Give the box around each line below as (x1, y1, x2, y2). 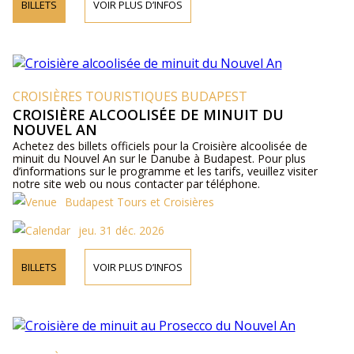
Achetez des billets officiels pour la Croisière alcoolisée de (12, 138, 307, 153)
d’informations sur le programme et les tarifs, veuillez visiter (12, 164, 318, 179)
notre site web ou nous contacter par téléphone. (12, 176, 260, 191)
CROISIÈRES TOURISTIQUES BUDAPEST (12, 88, 247, 105)
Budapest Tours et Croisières (64, 194, 214, 209)
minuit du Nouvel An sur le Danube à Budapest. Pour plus (12, 151, 306, 166)
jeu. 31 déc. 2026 (77, 223, 164, 238)
